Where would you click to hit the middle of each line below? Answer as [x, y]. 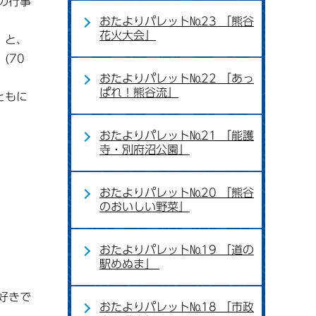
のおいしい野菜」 [145, 207]
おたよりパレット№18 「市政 [177, 307]
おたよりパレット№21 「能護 [177, 135]
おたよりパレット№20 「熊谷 [177, 193]
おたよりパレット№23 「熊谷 [177, 21]
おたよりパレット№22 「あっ [177, 78]
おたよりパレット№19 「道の [177, 250]
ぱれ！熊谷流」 [139, 92]
